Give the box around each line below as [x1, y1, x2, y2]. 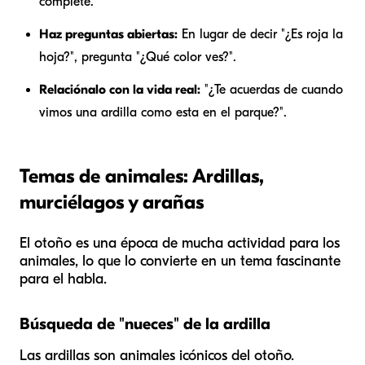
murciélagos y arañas [20, 191, 204, 214]
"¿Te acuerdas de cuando [200, 82, 343, 98]
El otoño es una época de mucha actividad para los [20, 235, 340, 253]
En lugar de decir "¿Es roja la [178, 27, 343, 42]
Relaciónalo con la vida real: [39, 82, 200, 98]
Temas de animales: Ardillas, [20, 165, 264, 188]
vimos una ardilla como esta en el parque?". [39, 105, 287, 121]
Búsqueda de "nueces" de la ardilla [20, 314, 270, 334]
